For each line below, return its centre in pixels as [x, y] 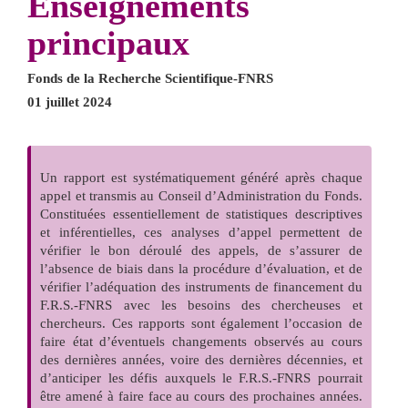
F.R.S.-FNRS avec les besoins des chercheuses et [201, 305]
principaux [108, 42]
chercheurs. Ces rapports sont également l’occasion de [201, 323]
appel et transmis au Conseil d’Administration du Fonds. [201, 195]
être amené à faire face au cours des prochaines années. [201, 396]
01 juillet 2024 [70, 102]
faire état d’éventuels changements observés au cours [201, 341]
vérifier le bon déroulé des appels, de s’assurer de [201, 250]
